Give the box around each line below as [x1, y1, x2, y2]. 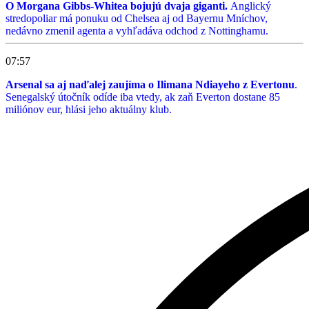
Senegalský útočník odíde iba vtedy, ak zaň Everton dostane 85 [6, 90, 280, 103]
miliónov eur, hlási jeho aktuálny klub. [6, 103, 172, 115]
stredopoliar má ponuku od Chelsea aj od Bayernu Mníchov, [6, 12, 268, 24]
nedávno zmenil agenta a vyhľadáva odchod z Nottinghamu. [6, 24, 268, 37]
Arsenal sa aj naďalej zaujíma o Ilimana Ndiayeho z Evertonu [6, 78, 295, 90]
